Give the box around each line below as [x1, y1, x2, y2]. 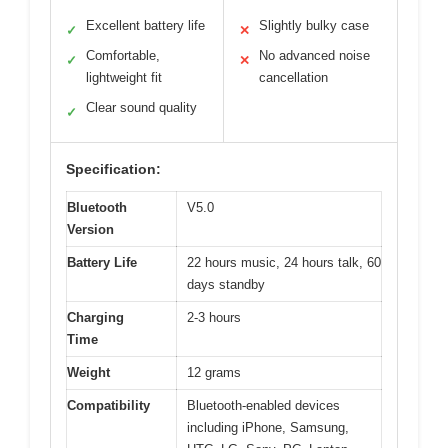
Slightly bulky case [259, 18, 369, 34]
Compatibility [67, 398, 150, 414]
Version [67, 222, 114, 238]
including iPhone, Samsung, [187, 420, 349, 436]
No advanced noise [259, 48, 370, 64]
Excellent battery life [86, 18, 205, 34]
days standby [187, 277, 265, 293]
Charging [67, 310, 124, 326]
